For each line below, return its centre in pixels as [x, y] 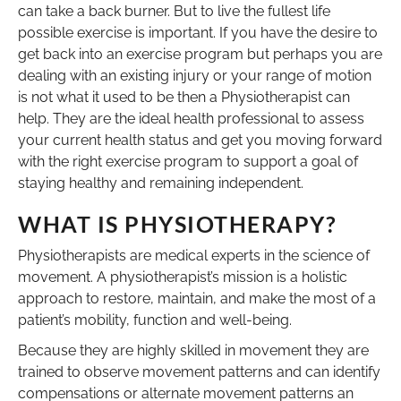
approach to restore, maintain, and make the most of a [197, 298]
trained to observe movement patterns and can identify [199, 371]
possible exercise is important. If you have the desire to [198, 32]
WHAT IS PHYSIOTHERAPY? [177, 223]
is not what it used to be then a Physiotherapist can [184, 97]
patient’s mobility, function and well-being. [155, 320]
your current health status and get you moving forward [200, 140]
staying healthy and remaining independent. [161, 183]
